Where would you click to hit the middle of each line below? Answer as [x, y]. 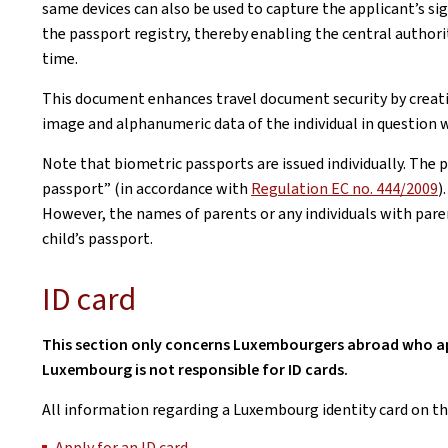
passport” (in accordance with [146, 188]
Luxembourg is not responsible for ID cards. [195, 369]
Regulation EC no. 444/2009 [344, 188]
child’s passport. [97, 238]
